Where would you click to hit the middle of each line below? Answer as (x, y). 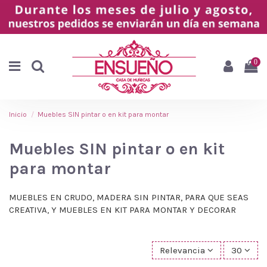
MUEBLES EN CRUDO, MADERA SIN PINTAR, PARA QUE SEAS (129, 198)
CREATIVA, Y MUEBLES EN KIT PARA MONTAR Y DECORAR (122, 210)
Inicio (18, 114)
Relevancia (182, 251)
